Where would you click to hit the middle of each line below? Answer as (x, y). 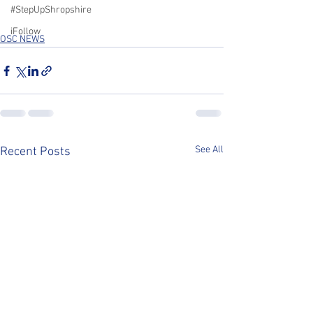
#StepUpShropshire (51, 10)
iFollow (26, 32)
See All (209, 150)
